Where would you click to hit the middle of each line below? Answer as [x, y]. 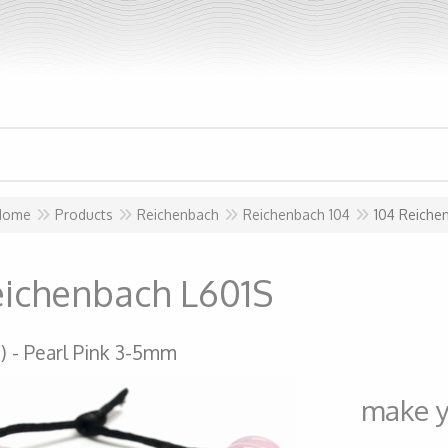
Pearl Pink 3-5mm [100, 352]
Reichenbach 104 [296, 214]
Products [84, 214]
